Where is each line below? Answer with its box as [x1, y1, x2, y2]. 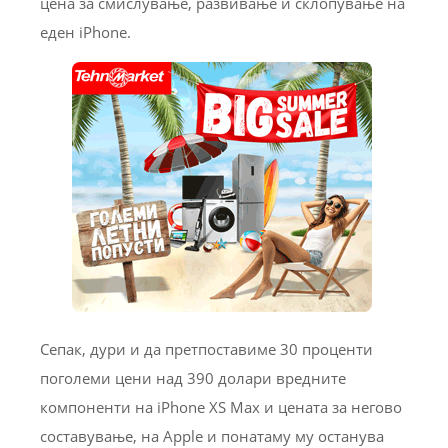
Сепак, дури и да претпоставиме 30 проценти [40, 339, 373, 360]
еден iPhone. [40, 22, 131, 43]
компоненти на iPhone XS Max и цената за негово [40, 397, 402, 418]
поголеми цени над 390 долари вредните [40, 368, 346, 389]
